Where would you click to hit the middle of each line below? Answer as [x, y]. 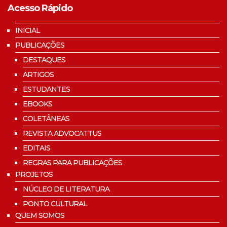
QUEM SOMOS [40, 215]
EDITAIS [36, 148]
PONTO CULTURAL [55, 203]
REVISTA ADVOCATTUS [62, 133]
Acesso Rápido [40, 8]
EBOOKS [37, 104]
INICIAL [28, 30]
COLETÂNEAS [46, 118]
